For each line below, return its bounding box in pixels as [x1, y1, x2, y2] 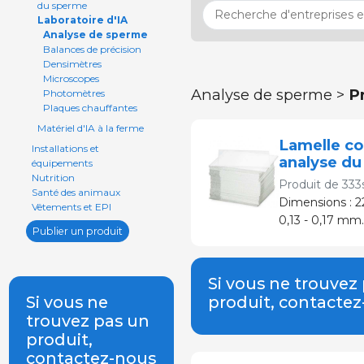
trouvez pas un [25, 311, 149, 331]
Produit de [279, 177, 342, 192]
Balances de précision [42, 43, 141, 55]
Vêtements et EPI [31, 201, 111, 213]
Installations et [31, 142, 99, 154]
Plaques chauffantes [42, 102, 137, 114]
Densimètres [42, 58, 102, 70]
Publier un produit [32, 224, 123, 237]
